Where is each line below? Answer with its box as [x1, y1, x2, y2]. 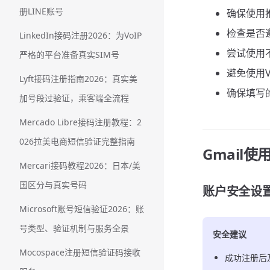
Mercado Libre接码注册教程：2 [19, 116, 142, 128]
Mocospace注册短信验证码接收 [19, 246, 140, 258]
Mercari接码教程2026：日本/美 [19, 160, 140, 171]
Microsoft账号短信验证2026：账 [19, 203, 144, 215]
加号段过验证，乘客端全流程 [19, 92, 129, 104]
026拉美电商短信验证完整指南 [19, 136, 135, 147]
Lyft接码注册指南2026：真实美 [19, 73, 137, 84]
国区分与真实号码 [19, 179, 87, 190]
